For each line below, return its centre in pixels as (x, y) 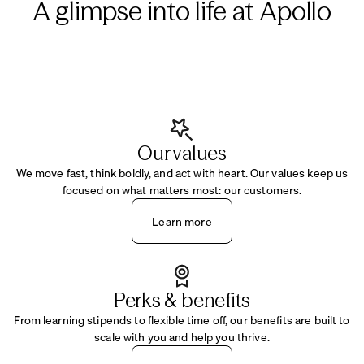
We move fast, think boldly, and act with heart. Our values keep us (182, 172)
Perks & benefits (182, 300)
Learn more (182, 221)
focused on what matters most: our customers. (182, 189)
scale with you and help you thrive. (182, 336)
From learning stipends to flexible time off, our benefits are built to (182, 319)
